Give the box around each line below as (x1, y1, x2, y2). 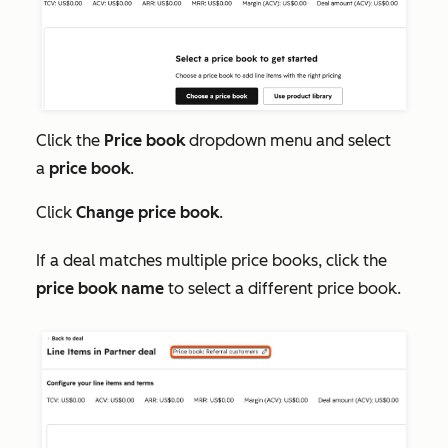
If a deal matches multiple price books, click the (36, 251, 387, 271)
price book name (36, 279, 164, 299)
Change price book (76, 203, 219, 223)
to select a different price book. (164, 279, 405, 299)
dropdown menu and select (185, 131, 391, 151)
